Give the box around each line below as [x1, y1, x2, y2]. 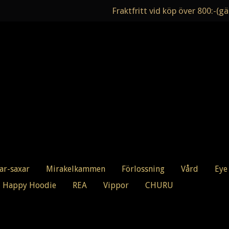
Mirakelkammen [46, 164, 105, 174]
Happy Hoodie [3, 180, 56, 191]
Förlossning [122, 164, 165, 174]
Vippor [103, 180, 129, 191]
